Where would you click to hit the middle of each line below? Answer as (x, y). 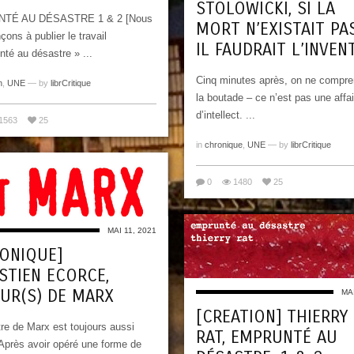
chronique (224, 145)
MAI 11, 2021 (132, 230)
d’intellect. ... (226, 115)
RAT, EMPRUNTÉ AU (267, 337)
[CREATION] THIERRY (272, 316)
